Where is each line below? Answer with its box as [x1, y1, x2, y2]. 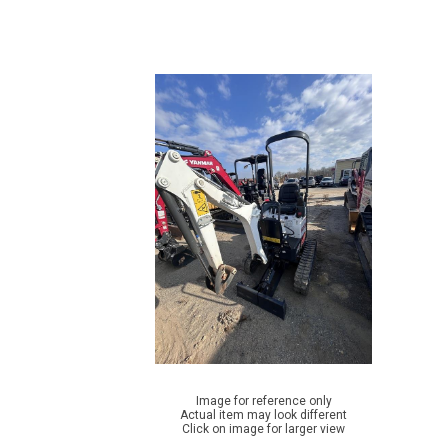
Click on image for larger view [182, 422, 346, 436]
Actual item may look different [180, 408, 348, 422]
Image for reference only [195, 394, 332, 408]
